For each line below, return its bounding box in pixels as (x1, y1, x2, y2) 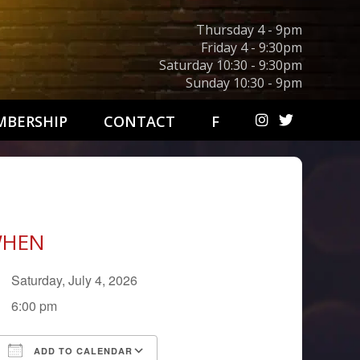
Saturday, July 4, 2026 (11, 271, 151, 289)
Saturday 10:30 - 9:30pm (159, 56, 302, 74)
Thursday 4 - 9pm (196, 21, 302, 39)
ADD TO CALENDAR (31, 345, 133, 357)
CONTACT (104, 112, 175, 131)
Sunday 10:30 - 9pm (186, 74, 302, 92)
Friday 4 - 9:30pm (201, 39, 302, 56)
